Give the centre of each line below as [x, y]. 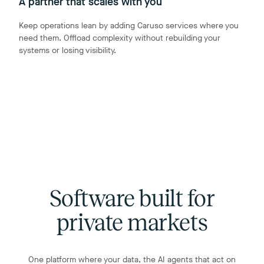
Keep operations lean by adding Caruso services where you [129, 26]
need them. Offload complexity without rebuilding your [120, 38]
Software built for [132, 198]
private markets [132, 222]
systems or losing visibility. [67, 50]
